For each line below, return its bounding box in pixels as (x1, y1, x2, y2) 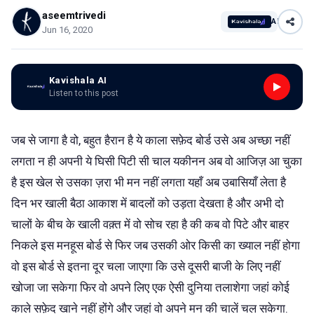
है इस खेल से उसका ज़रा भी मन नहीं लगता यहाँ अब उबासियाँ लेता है (11, 175, 286, 189)
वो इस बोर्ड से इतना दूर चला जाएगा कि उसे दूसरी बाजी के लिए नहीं (11, 259, 280, 273)
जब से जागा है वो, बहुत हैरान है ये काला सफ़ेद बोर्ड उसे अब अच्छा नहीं (11, 132, 290, 147)
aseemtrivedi (42, 8, 106, 22)
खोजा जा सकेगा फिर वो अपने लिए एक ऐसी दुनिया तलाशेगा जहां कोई (11, 280, 289, 294)
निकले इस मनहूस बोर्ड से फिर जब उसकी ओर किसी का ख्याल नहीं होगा (11, 238, 300, 252)
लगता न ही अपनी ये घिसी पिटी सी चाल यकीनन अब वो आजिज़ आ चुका (11, 153, 302, 168)
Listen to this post (49, 88, 118, 98)
